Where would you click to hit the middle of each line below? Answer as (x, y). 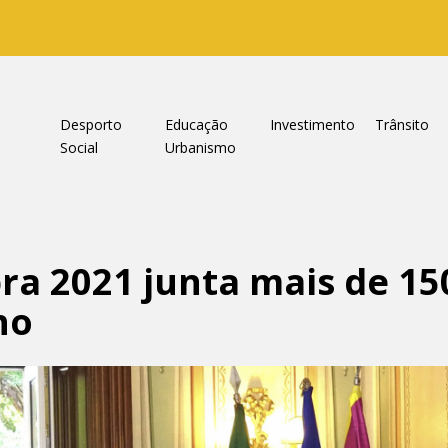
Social (78, 147)
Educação (196, 124)
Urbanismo (200, 147)
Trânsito (401, 124)
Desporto (90, 124)
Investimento (312, 124)
